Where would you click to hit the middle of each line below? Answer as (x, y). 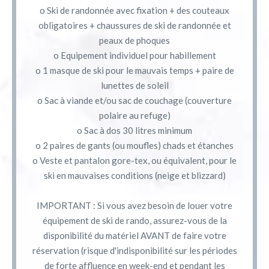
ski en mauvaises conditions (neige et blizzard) (134, 175)
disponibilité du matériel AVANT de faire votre (134, 235)
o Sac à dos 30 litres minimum (134, 130)
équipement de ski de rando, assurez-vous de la (134, 220)
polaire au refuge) (134, 115)
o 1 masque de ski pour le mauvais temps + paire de (134, 70)
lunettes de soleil (134, 85)
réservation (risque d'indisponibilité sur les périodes (134, 250)
